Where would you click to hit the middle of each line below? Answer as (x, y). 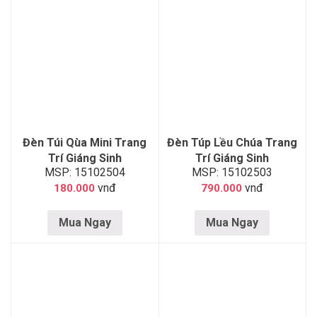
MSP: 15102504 (85, 172)
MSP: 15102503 (232, 172)
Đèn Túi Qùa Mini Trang (85, 142)
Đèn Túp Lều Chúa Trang (232, 142)
